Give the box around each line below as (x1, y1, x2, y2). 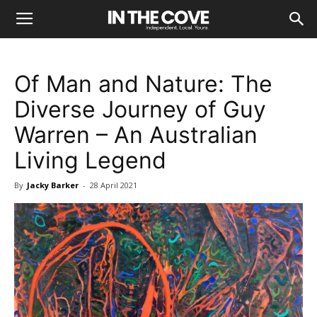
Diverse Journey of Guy (14, 96, 266, 123)
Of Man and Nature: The (14, 70, 272, 98)
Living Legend (14, 146, 166, 174)
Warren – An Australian (14, 121, 258, 149)
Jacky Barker (27, 180, 79, 190)
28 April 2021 (90, 180, 137, 190)
